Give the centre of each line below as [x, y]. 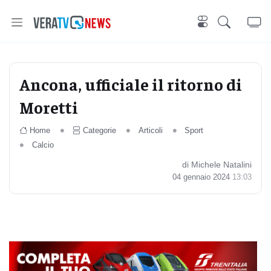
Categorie [99, 130]
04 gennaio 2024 [202, 177]
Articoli [150, 130]
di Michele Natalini [217, 165]
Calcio [43, 145]
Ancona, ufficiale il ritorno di [131, 84]
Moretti [49, 107]
